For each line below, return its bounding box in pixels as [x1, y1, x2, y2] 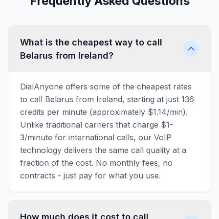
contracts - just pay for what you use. [20, 171, 161, 180]
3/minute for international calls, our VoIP [20, 132, 172, 142]
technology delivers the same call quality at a [20, 145, 186, 155]
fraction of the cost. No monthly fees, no [20, 158, 173, 168]
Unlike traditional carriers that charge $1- [20, 120, 173, 130]
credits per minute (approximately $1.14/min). [20, 107, 188, 117]
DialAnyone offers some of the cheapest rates [20, 82, 192, 91]
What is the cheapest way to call [20, 37, 162, 47]
